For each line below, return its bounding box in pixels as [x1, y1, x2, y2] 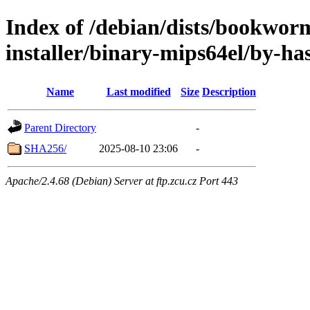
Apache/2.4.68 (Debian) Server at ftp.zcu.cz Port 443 [6, 174, 238, 187]
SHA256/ [24, 142, 66, 154]
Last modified [106, 85, 171, 98]
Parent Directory [24, 121, 96, 134]
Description [202, 85, 256, 98]
